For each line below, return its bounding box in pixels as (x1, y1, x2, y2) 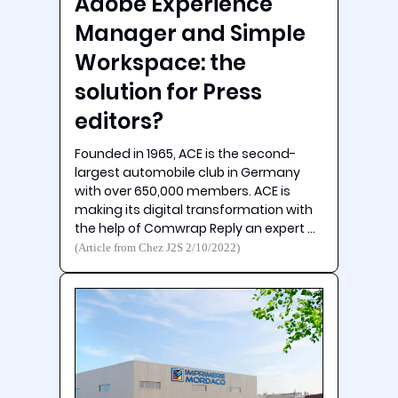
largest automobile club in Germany (75, 163, 301, 181)
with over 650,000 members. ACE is (75, 181, 291, 200)
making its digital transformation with (75, 200, 314, 219)
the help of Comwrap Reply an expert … (75, 219, 316, 237)
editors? (75, 106, 164, 136)
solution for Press (75, 76, 263, 107)
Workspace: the (75, 47, 247, 77)
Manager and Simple (75, 18, 306, 48)
